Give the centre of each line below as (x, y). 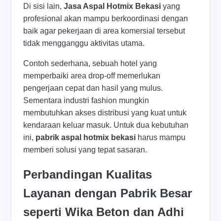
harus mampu (161, 137)
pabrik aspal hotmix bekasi (86, 137)
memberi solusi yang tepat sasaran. (85, 149)
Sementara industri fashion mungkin (86, 100)
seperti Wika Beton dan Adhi (104, 212)
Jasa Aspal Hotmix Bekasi (112, 6)
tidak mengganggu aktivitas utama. (84, 43)
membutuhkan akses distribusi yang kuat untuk (105, 112)
